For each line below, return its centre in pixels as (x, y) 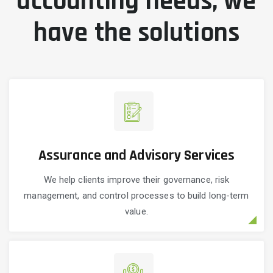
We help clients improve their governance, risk (136, 180)
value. (136, 212)
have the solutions (136, 33)
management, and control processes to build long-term (136, 196)
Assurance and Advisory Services (136, 156)
